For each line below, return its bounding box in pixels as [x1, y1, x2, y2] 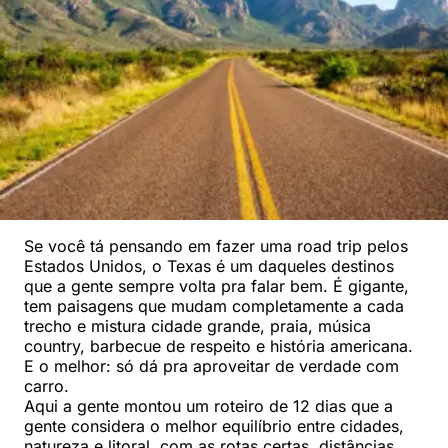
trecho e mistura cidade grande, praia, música [24, 315, 371, 336]
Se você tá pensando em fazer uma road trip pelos [24, 235, 408, 256]
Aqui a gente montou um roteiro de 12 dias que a [24, 395, 393, 416]
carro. [24, 375, 69, 396]
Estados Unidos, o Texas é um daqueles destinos [24, 255, 394, 276]
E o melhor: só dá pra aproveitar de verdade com [24, 355, 399, 376]
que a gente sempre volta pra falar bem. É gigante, [24, 275, 409, 296]
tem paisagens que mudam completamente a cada [24, 295, 404, 316]
